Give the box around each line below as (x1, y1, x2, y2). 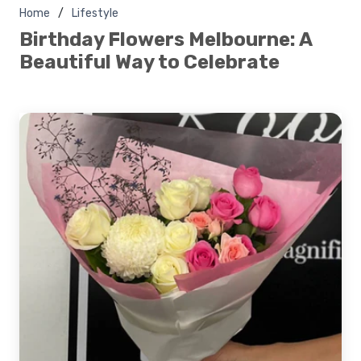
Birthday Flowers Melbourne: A (19, 27, 312, 51)
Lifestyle (72, 6, 118, 20)
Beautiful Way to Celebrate (19, 50, 280, 73)
